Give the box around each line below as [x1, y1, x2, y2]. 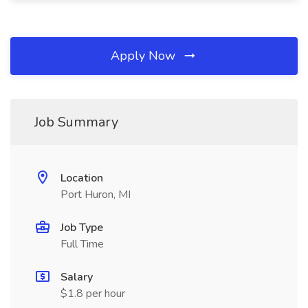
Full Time [60, 236, 104, 252]
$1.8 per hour [60, 286, 125, 301]
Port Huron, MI [60, 187, 131, 202]
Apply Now [111, 47, 179, 64]
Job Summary [34, 113, 118, 131]
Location [60, 170, 103, 186]
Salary [60, 269, 93, 285]
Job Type [60, 220, 103, 235]
